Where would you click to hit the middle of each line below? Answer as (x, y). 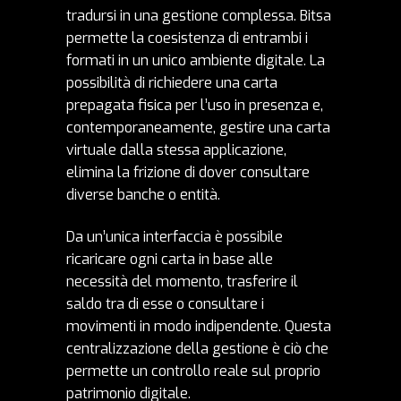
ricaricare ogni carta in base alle (170, 260)
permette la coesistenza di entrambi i (187, 38)
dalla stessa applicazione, (201, 150)
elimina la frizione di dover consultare (188, 173)
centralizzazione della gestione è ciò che (197, 349)
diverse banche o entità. (143, 195)
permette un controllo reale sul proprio (193, 371)
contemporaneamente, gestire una (181, 128)
